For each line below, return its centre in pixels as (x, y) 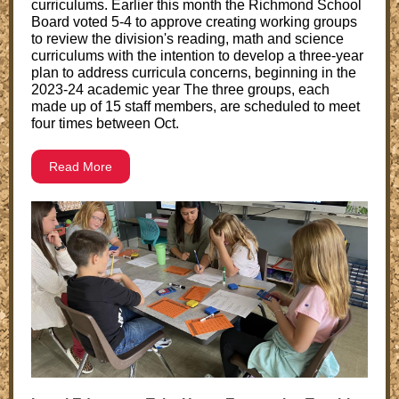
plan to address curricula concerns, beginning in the (194, 73)
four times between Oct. (105, 123)
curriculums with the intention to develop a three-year (197, 56)
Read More (81, 167)
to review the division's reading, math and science (187, 39)
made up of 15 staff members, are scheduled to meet (195, 106)
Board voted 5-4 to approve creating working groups (194, 22)
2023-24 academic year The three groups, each (180, 90)
